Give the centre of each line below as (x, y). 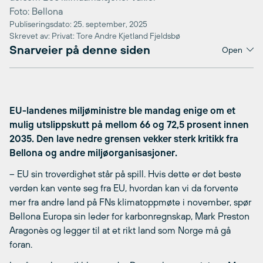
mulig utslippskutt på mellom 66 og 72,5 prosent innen (129, 124)
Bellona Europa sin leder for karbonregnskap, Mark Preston (129, 216)
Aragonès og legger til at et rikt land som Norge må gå (120, 230)
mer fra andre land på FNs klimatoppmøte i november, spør (130, 202)
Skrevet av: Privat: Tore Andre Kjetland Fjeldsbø (95, 36)
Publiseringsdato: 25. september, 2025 (78, 24)
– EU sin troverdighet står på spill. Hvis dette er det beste (125, 173)
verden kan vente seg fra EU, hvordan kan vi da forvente (124, 188)
